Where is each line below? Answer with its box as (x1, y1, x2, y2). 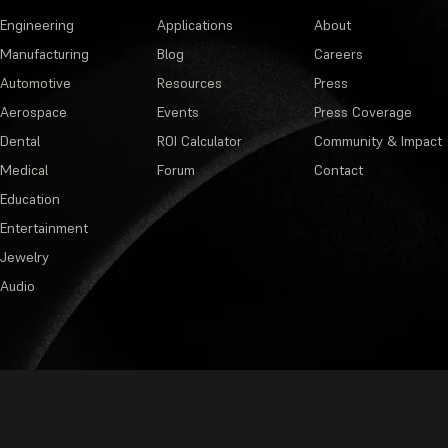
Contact (313, 161, 363, 180)
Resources (156, 74, 222, 93)
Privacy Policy (345, 408, 427, 427)
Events (156, 103, 199, 122)
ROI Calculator (156, 132, 242, 151)
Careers (313, 45, 363, 64)
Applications (156, 16, 233, 35)
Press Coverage (313, 103, 412, 122)
